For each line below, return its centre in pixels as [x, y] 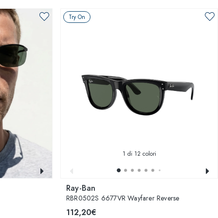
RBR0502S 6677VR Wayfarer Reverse [123, 198]
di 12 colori [141, 154]
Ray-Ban [81, 188]
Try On [77, 17]
